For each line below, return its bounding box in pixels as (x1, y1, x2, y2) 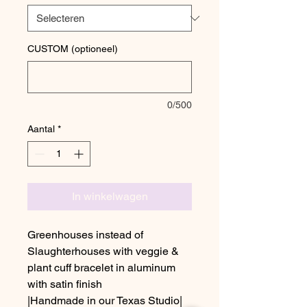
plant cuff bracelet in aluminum (27, 261, 175, 274)
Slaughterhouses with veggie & (27, 245, 179, 258)
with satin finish (27, 278, 102, 291)
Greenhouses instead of (27, 228, 143, 241)
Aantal (27, 123, 55, 134)
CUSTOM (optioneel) (27, 43, 118, 54)
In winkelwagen (71, 190, 148, 203)
